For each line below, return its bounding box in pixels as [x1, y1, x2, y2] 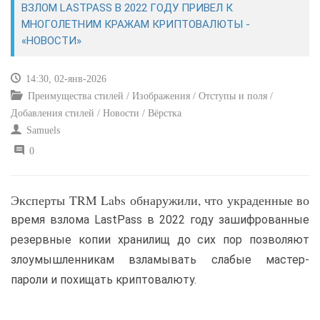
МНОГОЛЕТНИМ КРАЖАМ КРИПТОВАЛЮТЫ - [21, 18, 250, 31]
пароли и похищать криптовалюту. [11, 273, 196, 286]
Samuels [24, 125, 60, 136]
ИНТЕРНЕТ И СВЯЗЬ [21, 99, 131, 111]
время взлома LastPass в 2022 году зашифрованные [11, 213, 309, 226]
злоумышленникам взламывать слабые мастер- [11, 253, 309, 266]
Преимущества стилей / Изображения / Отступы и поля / [25, 91, 273, 101]
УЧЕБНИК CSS [21, 134, 99, 146]
